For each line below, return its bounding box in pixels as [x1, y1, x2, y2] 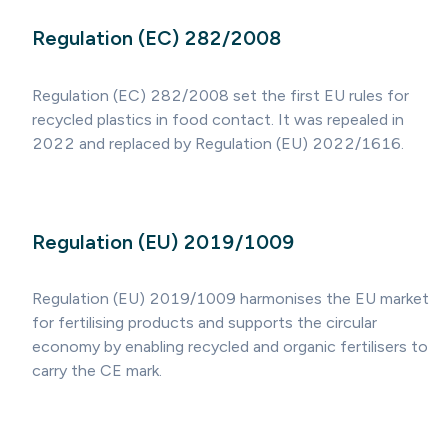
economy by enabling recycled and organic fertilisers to [32, 337, 428, 357]
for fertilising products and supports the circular [32, 313, 377, 333]
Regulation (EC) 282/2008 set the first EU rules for [32, 86, 409, 106]
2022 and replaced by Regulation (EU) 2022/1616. [32, 134, 404, 154]
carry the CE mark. [32, 361, 162, 381]
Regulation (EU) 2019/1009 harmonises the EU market [32, 289, 429, 309]
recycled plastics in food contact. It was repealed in [32, 110, 404, 130]
